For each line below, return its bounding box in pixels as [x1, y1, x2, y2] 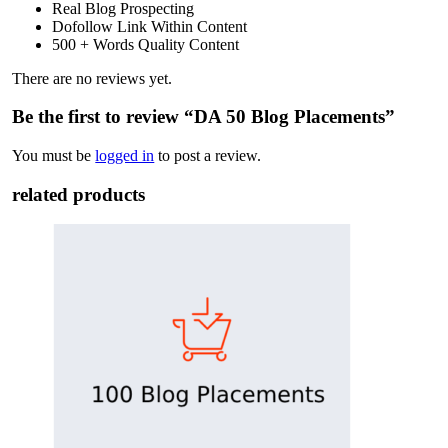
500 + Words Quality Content [52, 35, 240, 53]
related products [12, 183, 146, 205]
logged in [95, 146, 155, 164]
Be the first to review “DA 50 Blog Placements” [12, 106, 396, 128]
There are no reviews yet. [12, 69, 173, 87]
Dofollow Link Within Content [52, 17, 248, 35]
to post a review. [154, 146, 262, 164]
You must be [12, 146, 96, 164]
